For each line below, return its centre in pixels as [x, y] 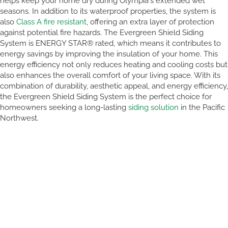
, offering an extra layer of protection [150, 21]
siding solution [153, 107]
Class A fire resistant [51, 21]
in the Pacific [202, 107]
